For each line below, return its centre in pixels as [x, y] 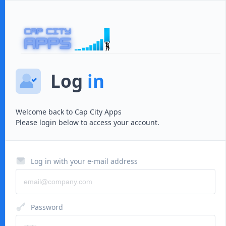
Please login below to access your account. [88, 122]
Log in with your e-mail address [84, 161]
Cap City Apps [97, 112]
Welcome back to [44, 112]
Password [47, 207]
